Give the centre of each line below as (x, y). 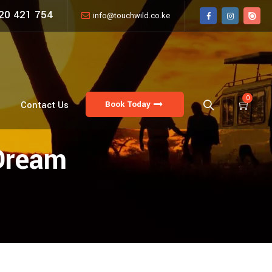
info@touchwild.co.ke (131, 15)
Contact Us (45, 105)
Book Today (128, 104)
